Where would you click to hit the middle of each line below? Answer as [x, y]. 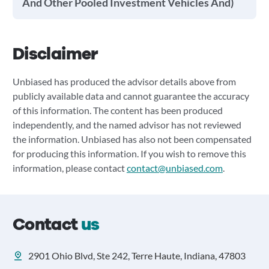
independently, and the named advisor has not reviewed [127, 125]
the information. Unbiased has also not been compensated [132, 139]
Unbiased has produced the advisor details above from [124, 81]
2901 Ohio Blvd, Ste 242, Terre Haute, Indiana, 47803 [137, 255]
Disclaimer [55, 54]
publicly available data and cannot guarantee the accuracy [131, 96]
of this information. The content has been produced [117, 110]
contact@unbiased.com [174, 168]
